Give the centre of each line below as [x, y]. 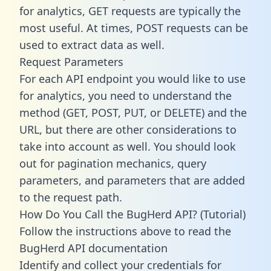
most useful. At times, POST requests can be [134, 28]
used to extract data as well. [92, 44]
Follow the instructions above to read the [125, 231]
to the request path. [71, 197]
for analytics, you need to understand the [126, 95]
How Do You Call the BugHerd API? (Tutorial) [132, 214]
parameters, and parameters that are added [132, 180]
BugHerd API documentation [93, 248]
